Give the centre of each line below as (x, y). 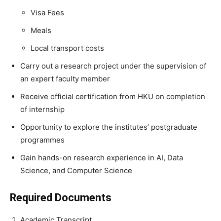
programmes (42, 140)
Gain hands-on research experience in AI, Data (102, 158)
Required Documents (61, 198)
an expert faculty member (65, 79)
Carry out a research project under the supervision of (113, 66)
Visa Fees (47, 13)
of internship (42, 109)
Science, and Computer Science (76, 170)
